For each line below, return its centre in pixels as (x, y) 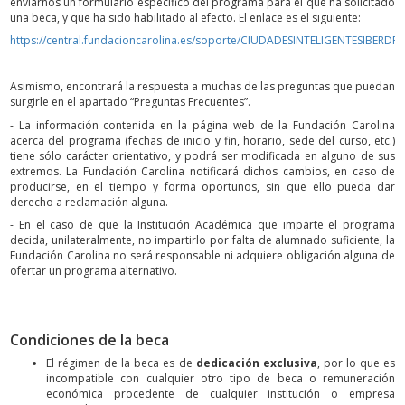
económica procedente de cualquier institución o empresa (221, 394)
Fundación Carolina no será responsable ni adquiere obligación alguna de (202, 256)
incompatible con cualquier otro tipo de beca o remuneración (221, 379)
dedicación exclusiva (256, 363)
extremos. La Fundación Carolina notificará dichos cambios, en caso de (202, 171)
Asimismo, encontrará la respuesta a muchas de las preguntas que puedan (202, 87)
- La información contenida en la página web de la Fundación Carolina (202, 125)
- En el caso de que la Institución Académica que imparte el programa (202, 225)
